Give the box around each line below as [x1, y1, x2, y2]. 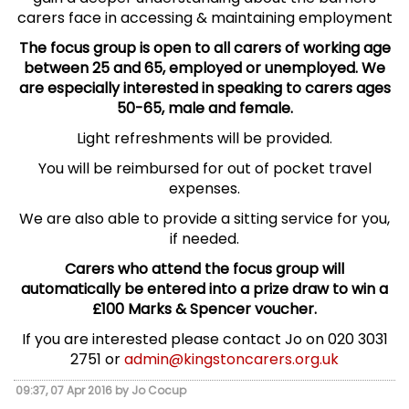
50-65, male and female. [116, 98, 293, 120]
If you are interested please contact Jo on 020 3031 [21, 329, 388, 351]
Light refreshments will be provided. [77, 128, 332, 150]
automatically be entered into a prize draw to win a [21, 278, 388, 300]
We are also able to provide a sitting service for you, [19, 208, 390, 230]
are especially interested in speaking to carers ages [18, 78, 391, 100]
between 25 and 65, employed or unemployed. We [24, 58, 385, 79]
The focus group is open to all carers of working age [18, 37, 391, 59]
